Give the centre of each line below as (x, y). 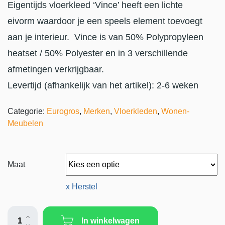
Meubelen (25, 124)
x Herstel (82, 187)
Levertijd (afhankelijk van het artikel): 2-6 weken (103, 86)
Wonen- (175, 111)
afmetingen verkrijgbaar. (56, 70)
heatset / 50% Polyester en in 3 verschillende (98, 53)
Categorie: (27, 111)
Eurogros (63, 111)
